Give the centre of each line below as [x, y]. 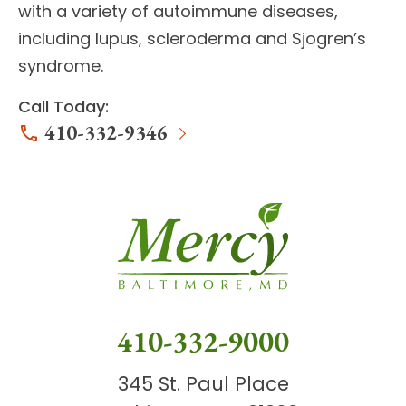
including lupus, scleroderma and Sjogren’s [192, 38]
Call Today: [63, 106]
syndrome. [61, 65]
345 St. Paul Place [203, 384]
